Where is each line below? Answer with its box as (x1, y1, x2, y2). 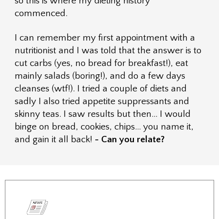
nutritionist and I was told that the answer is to (15, 45, 201, 56)
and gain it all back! (15, 134, 95, 145)
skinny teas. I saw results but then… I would (15, 109, 191, 119)
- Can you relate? (95, 134, 165, 145)
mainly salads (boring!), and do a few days (15, 71, 185, 81)
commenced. (15, 8, 67, 19)
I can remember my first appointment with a (15, 33, 195, 43)
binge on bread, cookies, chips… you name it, (15, 122, 194, 132)
